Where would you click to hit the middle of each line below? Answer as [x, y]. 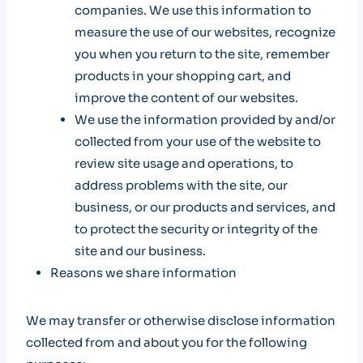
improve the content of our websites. [186, 98]
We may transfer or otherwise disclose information [181, 320]
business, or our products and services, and [205, 207]
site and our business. [140, 251]
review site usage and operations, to [184, 163]
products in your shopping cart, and [183, 76]
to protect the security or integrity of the [196, 229]
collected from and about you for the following [167, 342]
